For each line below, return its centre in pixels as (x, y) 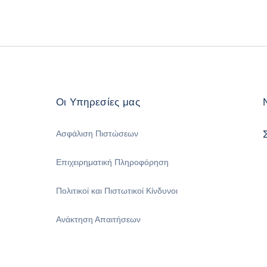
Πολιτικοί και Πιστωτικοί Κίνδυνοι (117, 190)
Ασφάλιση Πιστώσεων (97, 133)
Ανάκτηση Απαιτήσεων (98, 219)
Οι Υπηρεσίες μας (98, 102)
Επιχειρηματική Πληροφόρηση (112, 162)
